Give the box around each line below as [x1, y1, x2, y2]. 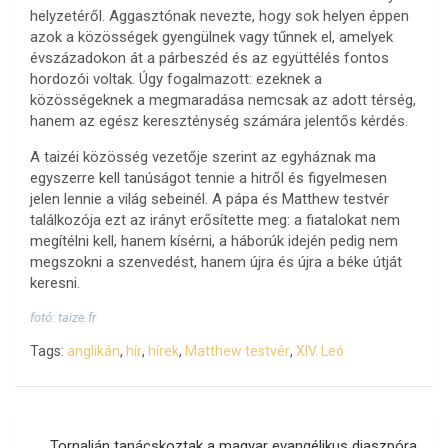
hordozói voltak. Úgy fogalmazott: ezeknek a [30, 70, 322, 89]
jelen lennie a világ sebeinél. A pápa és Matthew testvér [30, 190, 389, 209]
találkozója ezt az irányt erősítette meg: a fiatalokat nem [30, 211, 400, 230]
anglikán [67, 343, 120, 360]
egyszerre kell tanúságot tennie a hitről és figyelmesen [30, 169, 387, 188]
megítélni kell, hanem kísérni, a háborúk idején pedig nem [30, 232, 398, 251]
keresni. [30, 274, 80, 293]
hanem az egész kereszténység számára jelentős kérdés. [30, 112, 408, 131]
